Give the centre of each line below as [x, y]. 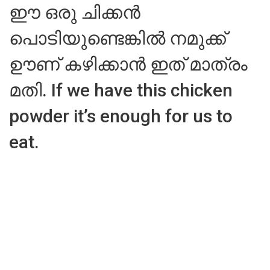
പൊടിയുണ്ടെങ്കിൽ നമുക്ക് [118, 38]
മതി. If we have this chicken [121, 90]
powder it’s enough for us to [121, 116]
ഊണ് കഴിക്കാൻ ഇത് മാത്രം [128, 64]
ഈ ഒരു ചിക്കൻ [75, 12]
